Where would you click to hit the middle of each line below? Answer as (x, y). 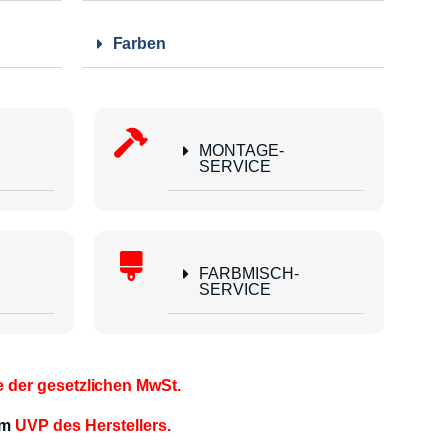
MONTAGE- (241, 151)
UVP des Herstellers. (93, 426)
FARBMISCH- (248, 274)
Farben (139, 44)
